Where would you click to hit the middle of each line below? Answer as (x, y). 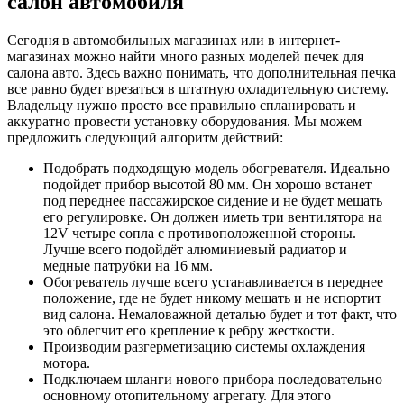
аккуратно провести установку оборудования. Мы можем (184, 121)
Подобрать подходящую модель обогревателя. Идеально (216, 168)
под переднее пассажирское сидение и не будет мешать (213, 200)
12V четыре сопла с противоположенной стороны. (200, 233)
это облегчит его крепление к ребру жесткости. (189, 330)
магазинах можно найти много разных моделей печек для (185, 56)
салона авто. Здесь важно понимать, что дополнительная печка (202, 72)
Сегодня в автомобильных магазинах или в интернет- (174, 40)
